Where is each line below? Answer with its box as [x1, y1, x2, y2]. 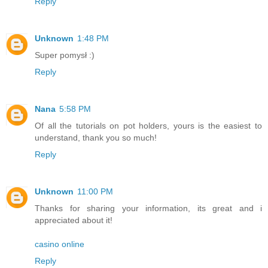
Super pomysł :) [35, 50, 95, 60]
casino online [35, 239, 84, 249]
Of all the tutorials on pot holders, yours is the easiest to [35, 120, 262, 130]
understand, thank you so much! [35, 132, 157, 142]
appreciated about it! [35, 215, 112, 225]
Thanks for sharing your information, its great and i [35, 203, 262, 213]
